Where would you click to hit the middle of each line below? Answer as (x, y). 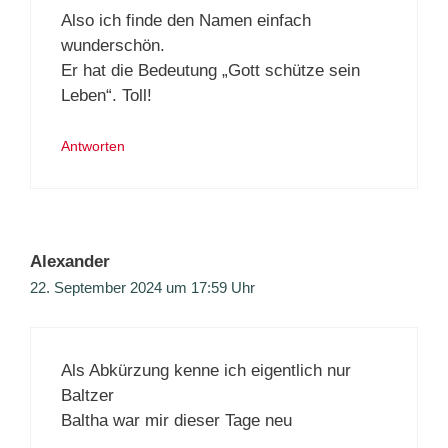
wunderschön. (113, 45)
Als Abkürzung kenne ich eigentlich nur (206, 370)
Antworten (93, 146)
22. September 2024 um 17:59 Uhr (142, 288)
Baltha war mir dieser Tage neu (176, 420)
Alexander (70, 262)
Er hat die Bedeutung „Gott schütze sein (210, 70)
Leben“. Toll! (106, 95)
